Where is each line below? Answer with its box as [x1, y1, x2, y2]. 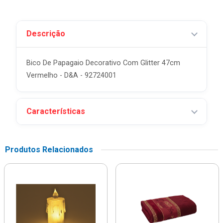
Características [26, 107, 85, 116]
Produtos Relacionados [5, 145, 93, 154]
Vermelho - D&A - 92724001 [26, 71, 116, 80]
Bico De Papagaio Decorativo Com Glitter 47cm [26, 59, 180, 67]
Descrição [26, 29, 65, 38]
